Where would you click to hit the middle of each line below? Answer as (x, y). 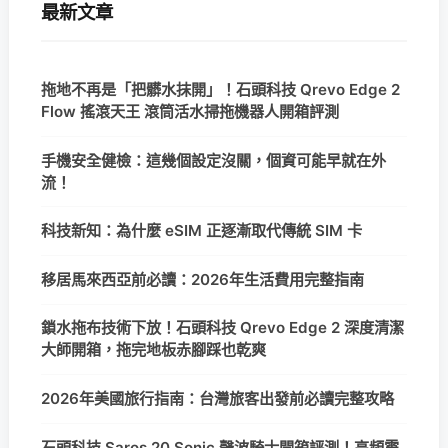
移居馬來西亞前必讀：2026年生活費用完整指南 (202, 279)
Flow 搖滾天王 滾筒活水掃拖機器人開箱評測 (190, 112)
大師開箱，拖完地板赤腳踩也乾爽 (153, 350)
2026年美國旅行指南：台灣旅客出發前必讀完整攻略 (217, 399)
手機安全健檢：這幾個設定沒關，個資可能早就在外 (213, 160)
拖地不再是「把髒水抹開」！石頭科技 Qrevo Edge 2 (220, 90)
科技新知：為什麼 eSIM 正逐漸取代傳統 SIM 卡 (201, 231)
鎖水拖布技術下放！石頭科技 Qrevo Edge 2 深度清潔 (222, 328)
